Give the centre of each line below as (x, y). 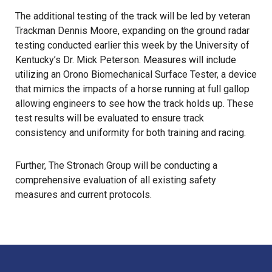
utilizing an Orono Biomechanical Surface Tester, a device (136, 75)
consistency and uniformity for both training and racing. (131, 133)
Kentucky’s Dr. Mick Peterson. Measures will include (126, 60)
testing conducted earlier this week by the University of (132, 46)
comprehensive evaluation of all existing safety (116, 180)
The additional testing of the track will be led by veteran (133, 16)
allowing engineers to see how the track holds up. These (134, 104)
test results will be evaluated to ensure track (110, 118)
